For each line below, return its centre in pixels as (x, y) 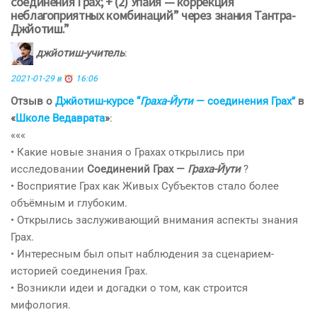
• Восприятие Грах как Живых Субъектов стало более (145, 186)
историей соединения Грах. (79, 271)
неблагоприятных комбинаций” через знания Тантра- (153, 16)
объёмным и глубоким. (69, 203)
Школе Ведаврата (60, 119)
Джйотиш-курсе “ (98, 102)
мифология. (41, 305)
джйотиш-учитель (80, 53)
